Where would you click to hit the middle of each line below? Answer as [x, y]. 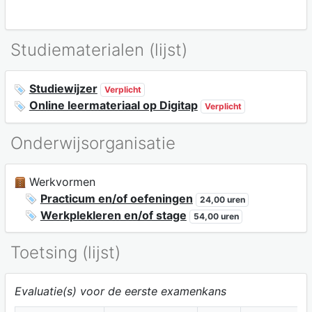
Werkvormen [60, 181]
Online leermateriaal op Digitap [113, 106]
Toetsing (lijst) [65, 253]
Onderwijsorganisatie [93, 143]
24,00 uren [222, 199]
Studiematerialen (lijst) [99, 50]
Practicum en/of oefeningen [116, 198]
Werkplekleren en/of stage [113, 215]
